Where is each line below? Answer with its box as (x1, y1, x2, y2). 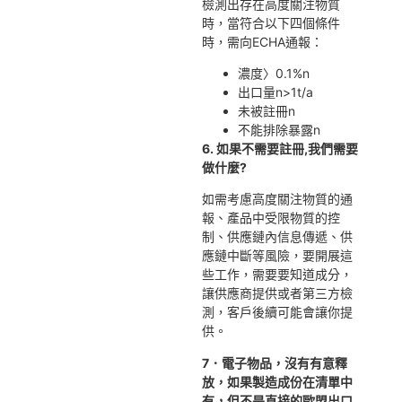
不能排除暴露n (238, 122, 321, 138)
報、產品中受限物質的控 (202, 210, 341, 226)
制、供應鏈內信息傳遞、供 (202, 229, 354, 245)
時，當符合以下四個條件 (202, 14, 341, 31)
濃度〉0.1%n (238, 66, 310, 82)
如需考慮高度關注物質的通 (202, 191, 354, 207)
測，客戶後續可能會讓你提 (202, 304, 354, 320)
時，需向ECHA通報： (202, 33, 324, 49)
